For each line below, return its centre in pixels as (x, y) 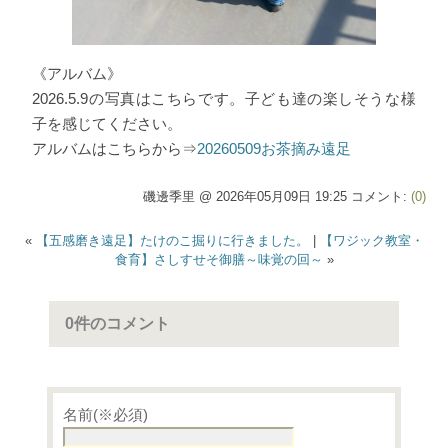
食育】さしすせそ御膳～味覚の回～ (218, 260)
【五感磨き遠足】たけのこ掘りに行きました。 (172, 241)
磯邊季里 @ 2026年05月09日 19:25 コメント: (276, 196)
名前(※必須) (105, 415)
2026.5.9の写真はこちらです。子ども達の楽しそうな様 (224, 99)
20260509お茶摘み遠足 (274, 149)
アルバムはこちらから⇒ (115, 149)
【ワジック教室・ (371, 241)
